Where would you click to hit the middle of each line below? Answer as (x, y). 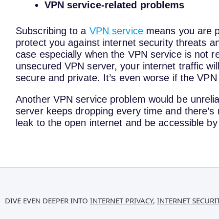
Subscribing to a (53, 31)
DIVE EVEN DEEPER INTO (47, 201)
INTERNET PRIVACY (121, 201)
